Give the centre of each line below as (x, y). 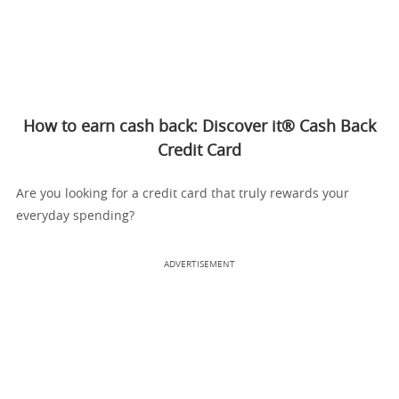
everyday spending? (75, 216)
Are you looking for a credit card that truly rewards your (183, 194)
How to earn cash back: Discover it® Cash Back (199, 127)
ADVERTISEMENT (199, 265)
